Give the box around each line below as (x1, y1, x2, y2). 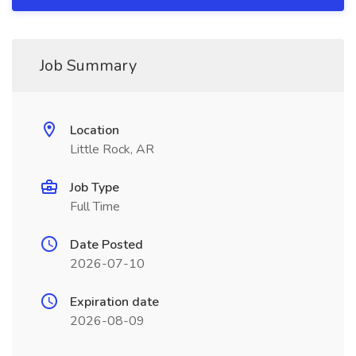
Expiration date (70, 293, 159, 311)
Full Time (70, 198, 120, 215)
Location (70, 122, 119, 139)
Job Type (70, 179, 119, 196)
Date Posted (70, 236, 143, 253)
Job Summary (40, 55, 137, 76)
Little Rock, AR (70, 141, 154, 158)
